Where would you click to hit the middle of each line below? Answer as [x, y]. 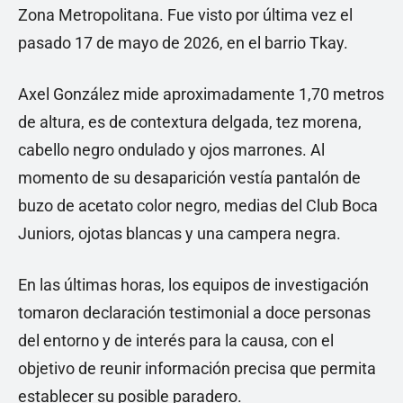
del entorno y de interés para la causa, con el [176, 340]
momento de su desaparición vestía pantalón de [189, 177]
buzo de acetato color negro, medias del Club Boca [198, 205]
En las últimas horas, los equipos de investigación [193, 284]
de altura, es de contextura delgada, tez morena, [190, 121]
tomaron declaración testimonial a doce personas [194, 312]
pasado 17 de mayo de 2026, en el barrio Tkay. [183, 42]
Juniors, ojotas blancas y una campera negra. [179, 233]
